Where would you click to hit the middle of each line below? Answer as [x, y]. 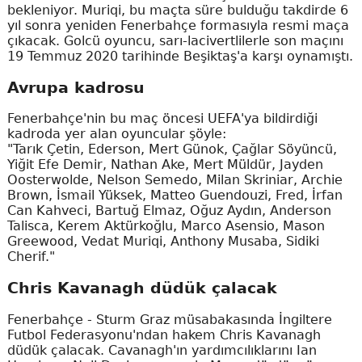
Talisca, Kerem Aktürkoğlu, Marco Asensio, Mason [166, 226]
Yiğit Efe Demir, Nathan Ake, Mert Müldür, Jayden [165, 165]
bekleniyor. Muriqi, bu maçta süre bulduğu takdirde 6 [177, 11]
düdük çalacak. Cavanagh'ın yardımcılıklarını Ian [162, 350]
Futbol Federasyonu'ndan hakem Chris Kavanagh [164, 335]
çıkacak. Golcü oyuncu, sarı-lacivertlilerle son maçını [175, 41]
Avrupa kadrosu [76, 87]
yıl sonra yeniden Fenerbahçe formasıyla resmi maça [178, 26]
